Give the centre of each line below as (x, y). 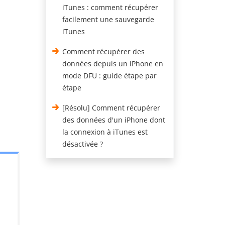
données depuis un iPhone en (113, 64)
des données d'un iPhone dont (114, 120)
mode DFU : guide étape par (110, 76)
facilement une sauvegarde (108, 19)
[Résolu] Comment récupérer (111, 108)
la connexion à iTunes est (105, 132)
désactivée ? (83, 144)
